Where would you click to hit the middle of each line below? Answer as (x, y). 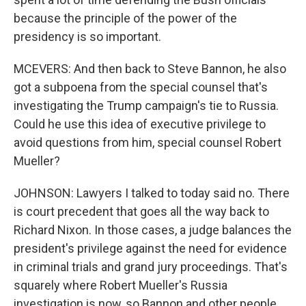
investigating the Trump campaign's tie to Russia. (146, 106)
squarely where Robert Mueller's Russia (121, 285)
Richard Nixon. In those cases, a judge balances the (153, 230)
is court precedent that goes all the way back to (141, 211)
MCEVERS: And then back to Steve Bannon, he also (150, 69)
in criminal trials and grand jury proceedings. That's (151, 267)
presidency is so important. (87, 37)
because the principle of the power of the (125, 18)
